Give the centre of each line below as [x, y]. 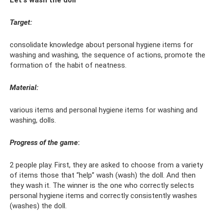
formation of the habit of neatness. [68, 65]
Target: [21, 23]
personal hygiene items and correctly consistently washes [103, 196]
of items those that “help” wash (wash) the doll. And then [103, 175]
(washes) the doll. [38, 206]
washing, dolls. [33, 120]
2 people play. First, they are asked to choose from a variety [106, 165]
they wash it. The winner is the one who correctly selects [102, 186]
